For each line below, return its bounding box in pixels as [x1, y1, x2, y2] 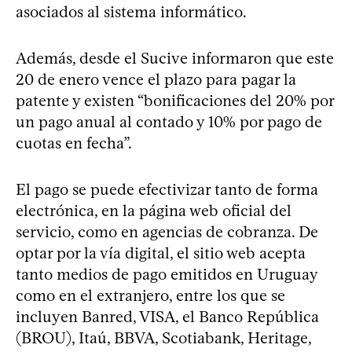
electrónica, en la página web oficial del [16, 200, 291, 220]
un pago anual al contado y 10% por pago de [16, 112, 322, 131]
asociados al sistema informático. [16, 2, 247, 21]
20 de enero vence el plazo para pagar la [16, 69, 296, 89]
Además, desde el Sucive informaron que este [16, 48, 334, 68]
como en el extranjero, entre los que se [16, 285, 285, 305]
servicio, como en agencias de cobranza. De [16, 222, 318, 241]
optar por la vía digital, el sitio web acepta [16, 243, 306, 262]
